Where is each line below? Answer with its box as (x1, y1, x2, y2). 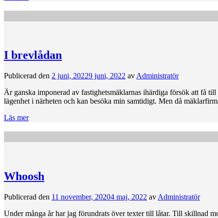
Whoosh (4, 169, 44, 182)
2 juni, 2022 (52, 72, 89, 80)
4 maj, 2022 (110, 192, 147, 201)
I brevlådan (4, 49, 62, 62)
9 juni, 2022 (89, 72, 126, 80)
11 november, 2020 (52, 192, 110, 201)
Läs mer (4, 113, 29, 122)
